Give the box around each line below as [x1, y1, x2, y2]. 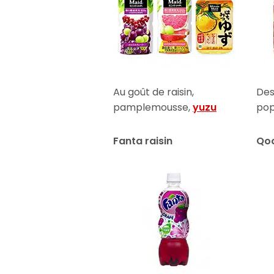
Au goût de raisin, [113, 84, 194, 99]
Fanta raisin [113, 133, 173, 148]
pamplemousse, [113, 100, 193, 114]
